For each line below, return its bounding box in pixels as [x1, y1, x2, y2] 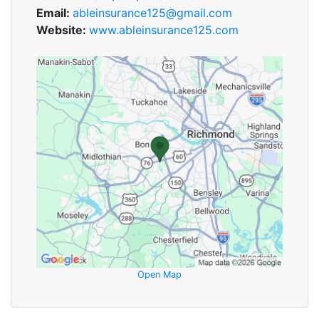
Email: [36, 6, 73, 20]
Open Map [137, 268, 182, 280]
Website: [36, 23, 89, 37]
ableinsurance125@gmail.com [73, 6, 232, 20]
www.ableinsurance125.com [89, 23, 239, 37]
